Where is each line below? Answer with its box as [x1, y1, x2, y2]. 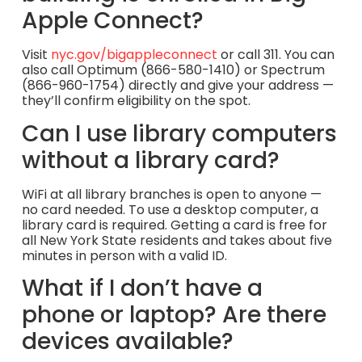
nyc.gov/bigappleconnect [50, 45, 217, 65]
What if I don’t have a [21, 272, 263, 305]
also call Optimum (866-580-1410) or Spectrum [21, 61, 325, 80]
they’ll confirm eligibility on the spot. [21, 91, 250, 111]
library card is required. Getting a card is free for [21, 215, 327, 234]
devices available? [21, 326, 234, 358]
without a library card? [21, 144, 280, 176]
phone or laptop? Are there [21, 299, 326, 331]
